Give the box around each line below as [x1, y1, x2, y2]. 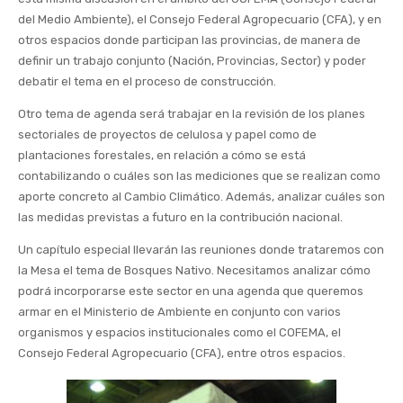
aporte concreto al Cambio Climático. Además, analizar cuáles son [18, 190, 385, 204]
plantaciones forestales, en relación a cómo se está [18, 148, 306, 163]
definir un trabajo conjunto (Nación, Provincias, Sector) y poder [18, 54, 366, 68]
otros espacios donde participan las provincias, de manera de [18, 33, 361, 48]
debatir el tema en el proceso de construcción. [18, 75, 276, 89]
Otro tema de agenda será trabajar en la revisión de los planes [18, 107, 365, 121]
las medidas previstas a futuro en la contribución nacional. [18, 210, 343, 225]
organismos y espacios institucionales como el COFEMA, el [18, 326, 341, 340]
